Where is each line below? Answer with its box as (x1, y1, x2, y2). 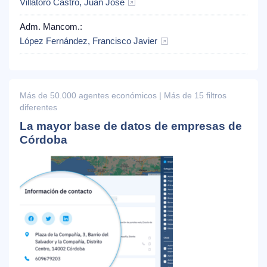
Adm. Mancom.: (20, 22, 85, 32)
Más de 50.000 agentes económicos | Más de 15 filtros (20, 91, 226, 101)
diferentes (20, 103, 57, 113)
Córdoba (20, 133, 67, 147)
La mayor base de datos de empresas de (20, 120, 242, 133)
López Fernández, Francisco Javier (20, 36, 157, 46)
